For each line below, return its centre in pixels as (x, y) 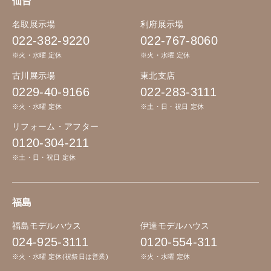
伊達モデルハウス (175, 226)
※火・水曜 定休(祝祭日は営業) (60, 257)
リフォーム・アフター (56, 127)
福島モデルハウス (47, 226)
